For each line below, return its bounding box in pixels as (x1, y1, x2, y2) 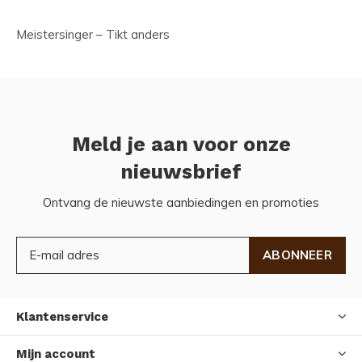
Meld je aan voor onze (71, 132, 291, 156)
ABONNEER (263, 246, 332, 263)
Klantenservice (16, 309, 108, 324)
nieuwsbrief (120, 159, 242, 183)
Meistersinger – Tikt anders (16, 26, 170, 42)
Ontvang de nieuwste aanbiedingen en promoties (43, 194, 319, 210)
